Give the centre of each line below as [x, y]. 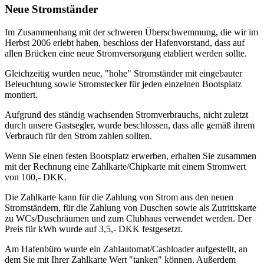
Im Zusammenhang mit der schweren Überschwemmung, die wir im [131, 32]
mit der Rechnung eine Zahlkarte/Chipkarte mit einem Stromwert [125, 166]
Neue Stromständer [51, 9]
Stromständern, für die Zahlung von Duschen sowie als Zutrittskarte [131, 207]
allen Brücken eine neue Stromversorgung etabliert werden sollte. [126, 53]
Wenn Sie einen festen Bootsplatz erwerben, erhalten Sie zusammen [131, 156]
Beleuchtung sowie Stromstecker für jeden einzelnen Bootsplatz [123, 84]
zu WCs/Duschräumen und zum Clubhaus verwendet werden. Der [128, 218]
